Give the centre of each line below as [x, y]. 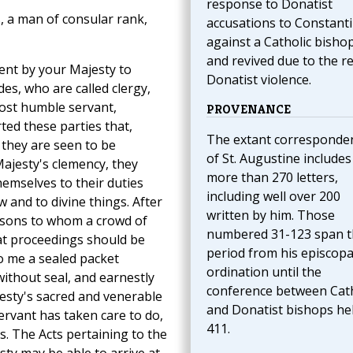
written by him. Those [270, 216]
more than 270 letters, [272, 178]
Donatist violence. [258, 80]
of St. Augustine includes [279, 159]
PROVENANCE [248, 110]
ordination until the [264, 272]
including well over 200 [273, 197]
